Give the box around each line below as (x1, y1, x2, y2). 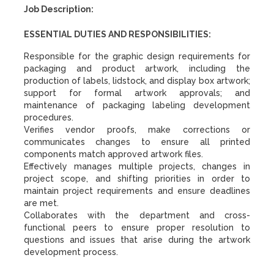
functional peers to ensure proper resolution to (24, 223, 250, 232)
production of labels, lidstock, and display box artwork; (24, 76, 250, 86)
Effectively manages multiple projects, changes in (24, 161, 250, 171)
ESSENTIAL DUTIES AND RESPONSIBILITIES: (24, 29, 211, 39)
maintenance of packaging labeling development (24, 100, 250, 110)
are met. (24, 198, 59, 208)
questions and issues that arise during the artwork (24, 235, 250, 245)
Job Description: (24, 4, 94, 14)
